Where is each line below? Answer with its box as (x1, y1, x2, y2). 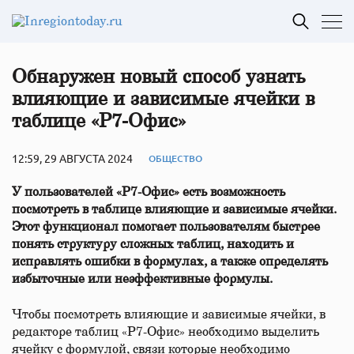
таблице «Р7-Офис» (12, 112, 186, 131)
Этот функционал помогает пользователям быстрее (12, 220, 320, 233)
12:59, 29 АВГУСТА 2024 (12, 151, 133, 165)
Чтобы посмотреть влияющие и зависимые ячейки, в (12, 308, 326, 321)
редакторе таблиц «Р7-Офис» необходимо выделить (12, 326, 319, 338)
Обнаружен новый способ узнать (12, 68, 305, 87)
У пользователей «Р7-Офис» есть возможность (12, 186, 285, 198)
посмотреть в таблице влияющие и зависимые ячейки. (12, 203, 337, 216)
